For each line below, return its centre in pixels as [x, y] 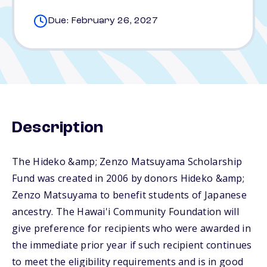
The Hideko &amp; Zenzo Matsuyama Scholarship [127, 162]
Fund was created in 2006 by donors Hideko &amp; [128, 178]
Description [58, 128]
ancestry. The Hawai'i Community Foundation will [126, 212]
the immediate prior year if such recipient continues [132, 245]
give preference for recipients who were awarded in [131, 228]
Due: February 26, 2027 [103, 21]
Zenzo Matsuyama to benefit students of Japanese [130, 195]
